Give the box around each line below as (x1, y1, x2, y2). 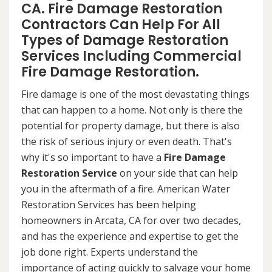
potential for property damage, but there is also (21, 119, 240, 132)
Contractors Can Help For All (21, 15, 220, 34)
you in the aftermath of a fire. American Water (21, 182, 230, 195)
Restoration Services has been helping (21, 198, 196, 211)
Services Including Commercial (21, 47, 242, 66)
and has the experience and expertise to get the (21, 229, 239, 243)
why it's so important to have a (21, 151, 164, 164)
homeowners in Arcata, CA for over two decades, (21, 214, 241, 227)
